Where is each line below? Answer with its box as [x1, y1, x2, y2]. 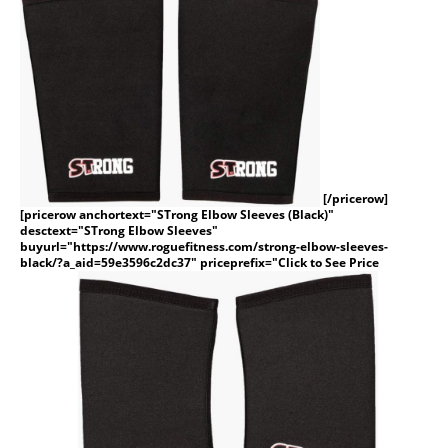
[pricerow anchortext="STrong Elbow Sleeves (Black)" [20, 205, 334, 223]
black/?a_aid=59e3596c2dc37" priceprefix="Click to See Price [20, 253, 379, 271]
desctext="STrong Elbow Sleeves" [20, 221, 218, 239]
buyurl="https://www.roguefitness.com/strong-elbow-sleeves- [20, 237, 388, 255]
